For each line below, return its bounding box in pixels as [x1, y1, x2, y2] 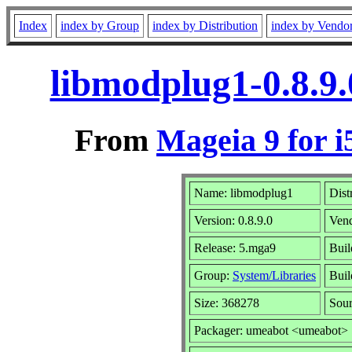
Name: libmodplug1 [194, 185, 293, 200]
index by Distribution [152, 19, 258, 32]
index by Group [60, 19, 139, 32]
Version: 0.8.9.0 [194, 213, 273, 227]
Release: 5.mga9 [194, 240, 276, 255]
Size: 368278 [194, 295, 259, 310]
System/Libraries [233, 268, 316, 282]
